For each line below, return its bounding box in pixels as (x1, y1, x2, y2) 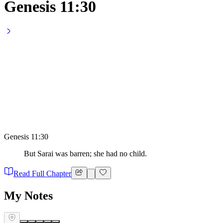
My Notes (4, 189, 53, 202)
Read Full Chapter (13, 169, 72, 178)
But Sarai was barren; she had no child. (24, 149, 147, 158)
